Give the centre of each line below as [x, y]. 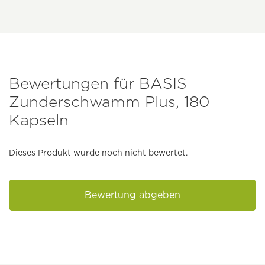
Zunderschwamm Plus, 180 [109, 101]
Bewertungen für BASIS [98, 83]
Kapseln [39, 119]
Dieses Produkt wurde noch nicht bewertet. [98, 152]
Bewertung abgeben [132, 195]
